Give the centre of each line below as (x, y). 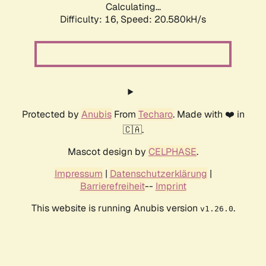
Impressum (78, 174)
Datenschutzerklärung (158, 174)
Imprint (171, 186)
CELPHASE (172, 152)
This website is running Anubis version (115, 208)
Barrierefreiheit (112, 186)
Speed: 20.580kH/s (163, 20)
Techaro (155, 115)
